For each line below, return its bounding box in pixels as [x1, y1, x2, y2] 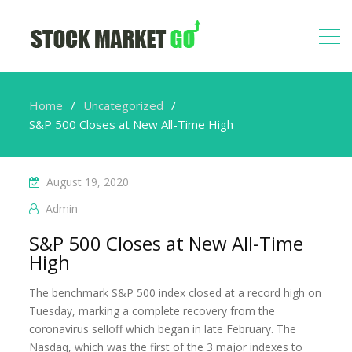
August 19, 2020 [46, 174, 130, 189]
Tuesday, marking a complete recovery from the [29, 303, 276, 318]
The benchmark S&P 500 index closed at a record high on [29, 285, 322, 300]
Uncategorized [83, 97, 164, 113]
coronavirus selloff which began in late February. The [29, 321, 297, 336]
